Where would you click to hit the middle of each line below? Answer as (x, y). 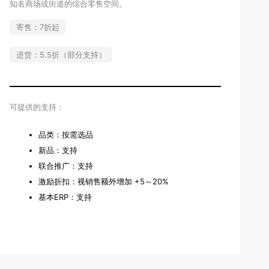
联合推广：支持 (66, 165)
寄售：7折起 (38, 27)
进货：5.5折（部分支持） (61, 54)
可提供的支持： (37, 107)
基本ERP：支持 (65, 197)
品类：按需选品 (66, 134)
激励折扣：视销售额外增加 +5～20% (104, 181)
